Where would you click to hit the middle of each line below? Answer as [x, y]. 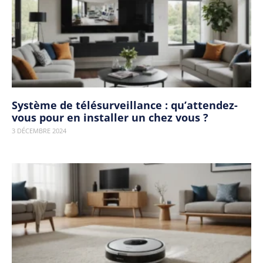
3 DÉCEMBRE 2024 [39, 131]
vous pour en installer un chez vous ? [110, 117]
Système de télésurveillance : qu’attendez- [125, 105]
